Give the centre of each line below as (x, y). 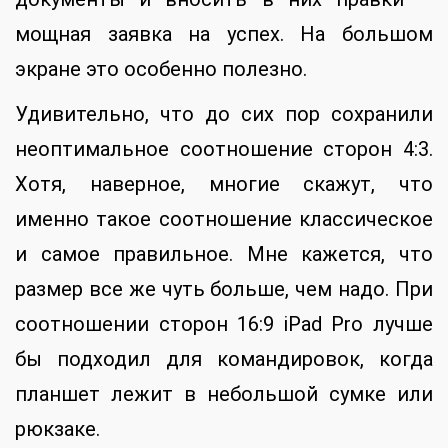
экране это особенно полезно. (161, 68)
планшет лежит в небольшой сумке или (224, 393)
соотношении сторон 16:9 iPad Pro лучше (224, 323)
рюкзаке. (57, 428)
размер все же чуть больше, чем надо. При (224, 288)
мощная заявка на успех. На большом (224, 33)
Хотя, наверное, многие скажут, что (224, 183)
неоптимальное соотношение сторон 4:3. (224, 148)
